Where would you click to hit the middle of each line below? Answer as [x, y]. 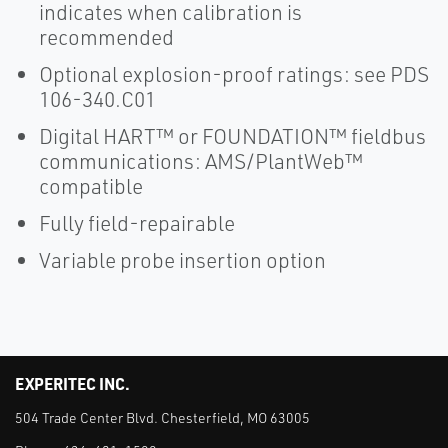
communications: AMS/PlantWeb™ [201, 161]
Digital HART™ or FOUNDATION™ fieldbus [232, 136]
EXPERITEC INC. [72, 383]
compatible [91, 186]
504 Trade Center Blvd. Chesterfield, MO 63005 [162, 417]
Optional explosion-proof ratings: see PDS [234, 74]
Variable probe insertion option [182, 260]
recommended [106, 37]
